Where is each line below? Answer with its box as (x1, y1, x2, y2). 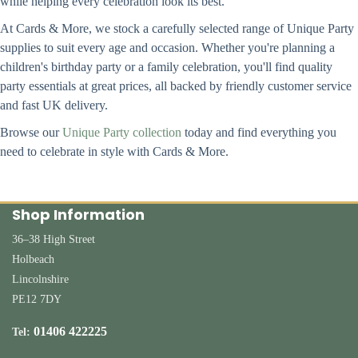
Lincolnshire (12, 273, 69, 286)
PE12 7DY (12, 293, 62, 306)
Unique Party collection (62, 125, 181, 140)
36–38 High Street (12, 233, 95, 246)
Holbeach (12, 253, 54, 266)
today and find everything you (181, 125, 336, 140)
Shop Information (12, 205, 145, 225)
